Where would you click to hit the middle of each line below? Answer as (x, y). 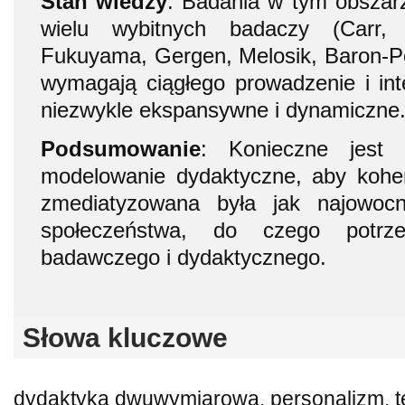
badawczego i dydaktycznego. (184, 257)
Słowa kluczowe (125, 337)
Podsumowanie (121, 148)
